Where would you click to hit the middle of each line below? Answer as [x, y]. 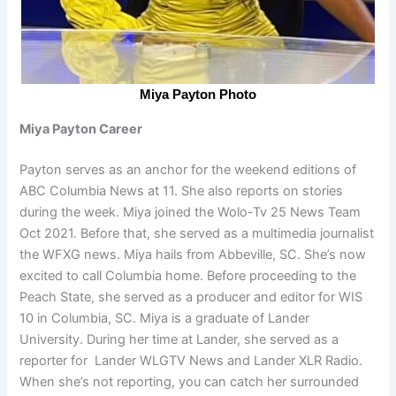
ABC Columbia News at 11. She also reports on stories [182, 190]
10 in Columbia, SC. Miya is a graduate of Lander [165, 318]
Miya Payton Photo [198, 95]
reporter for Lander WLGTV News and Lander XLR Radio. [191, 360]
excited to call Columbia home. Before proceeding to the [188, 275]
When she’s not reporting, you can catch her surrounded [190, 381]
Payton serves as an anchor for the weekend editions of [188, 169]
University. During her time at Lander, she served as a [179, 339]
